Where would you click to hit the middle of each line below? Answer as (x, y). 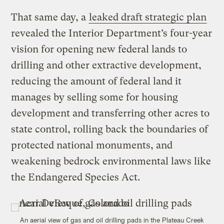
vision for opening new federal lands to (99, 49)
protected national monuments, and (92, 145)
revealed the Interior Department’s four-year (112, 33)
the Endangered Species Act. (76, 177)
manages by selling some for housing (95, 97)
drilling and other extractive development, (106, 65)
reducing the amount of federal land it (96, 81)
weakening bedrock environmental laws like (111, 161)
